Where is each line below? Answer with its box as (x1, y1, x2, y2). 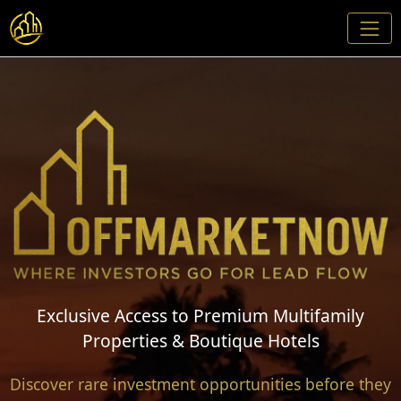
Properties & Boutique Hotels (81, 328, 320, 353)
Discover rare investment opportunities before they (10, 373, 391, 395)
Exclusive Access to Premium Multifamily (37, 303, 364, 328)
